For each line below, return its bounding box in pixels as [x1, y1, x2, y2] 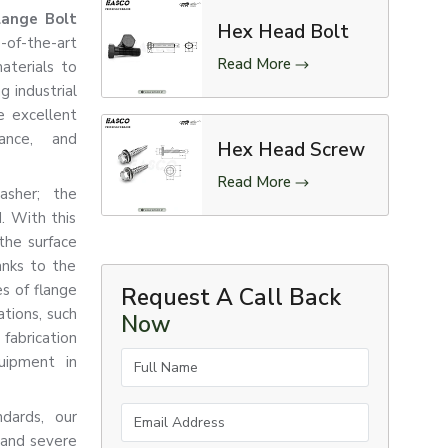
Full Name [119, 348, 193, 371]
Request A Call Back [120, 282, 341, 314]
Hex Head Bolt [216, 19, 349, 45]
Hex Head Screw [216, 137, 365, 163]
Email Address [119, 403, 223, 426]
